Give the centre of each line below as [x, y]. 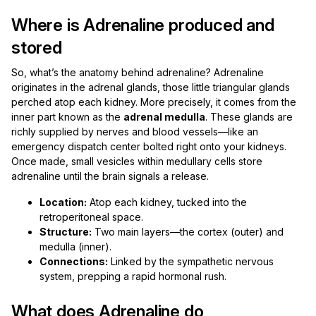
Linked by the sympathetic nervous [191, 261]
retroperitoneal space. [91, 217]
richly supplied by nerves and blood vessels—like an [135, 132]
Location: [63, 202]
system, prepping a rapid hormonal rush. [133, 276]
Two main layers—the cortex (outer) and [188, 232]
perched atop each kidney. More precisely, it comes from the [154, 102]
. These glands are [249, 117]
